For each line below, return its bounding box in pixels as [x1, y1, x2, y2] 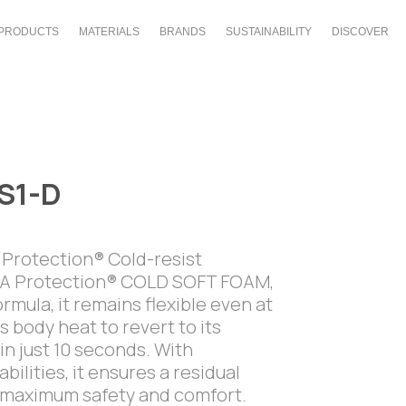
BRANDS [159, 24, 207, 38]
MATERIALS [79, 24, 140, 38]
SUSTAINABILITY [226, 24, 313, 38]
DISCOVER [332, 24, 390, 38]
